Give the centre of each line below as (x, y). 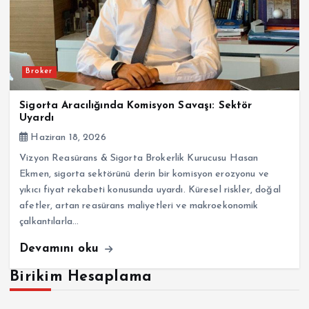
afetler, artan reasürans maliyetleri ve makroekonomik (139, 206)
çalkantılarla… (49, 221)
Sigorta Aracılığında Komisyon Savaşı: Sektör (136, 106)
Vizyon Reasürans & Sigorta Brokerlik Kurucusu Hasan (139, 158)
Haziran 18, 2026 (67, 137)
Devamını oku (61, 248)
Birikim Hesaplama (81, 277)
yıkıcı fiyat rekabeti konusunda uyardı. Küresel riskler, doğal (150, 190)
